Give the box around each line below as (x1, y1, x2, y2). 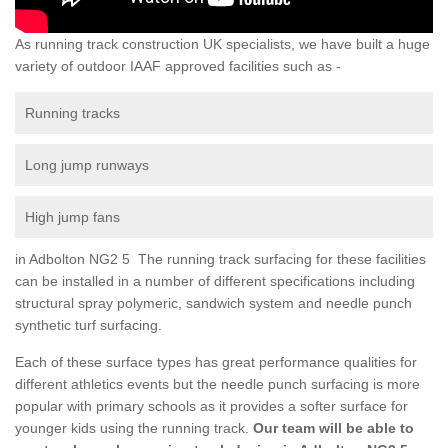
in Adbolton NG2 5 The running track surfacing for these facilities (15, 250, 426, 267)
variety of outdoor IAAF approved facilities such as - (15, 57, 341, 74)
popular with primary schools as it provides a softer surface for (15, 397, 408, 414)
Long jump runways (25, 156, 149, 173)
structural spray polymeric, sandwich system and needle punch (15, 294, 412, 311)
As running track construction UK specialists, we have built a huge (15, 35, 430, 52)
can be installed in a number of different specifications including (15, 272, 415, 289)
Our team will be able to (249, 419, 414, 436)
